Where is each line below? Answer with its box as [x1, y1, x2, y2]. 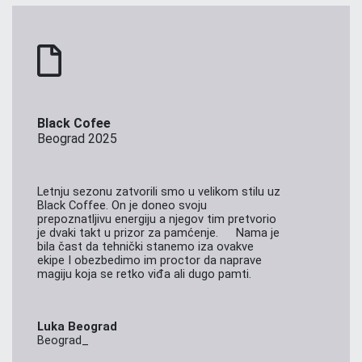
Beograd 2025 [37, 130, 117, 146]
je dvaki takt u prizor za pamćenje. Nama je [37, 225, 280, 240]
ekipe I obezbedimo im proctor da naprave [37, 252, 262, 267]
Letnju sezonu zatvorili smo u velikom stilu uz [37, 183, 280, 199]
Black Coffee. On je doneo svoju [37, 197, 207, 213]
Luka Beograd [37, 318, 117, 334]
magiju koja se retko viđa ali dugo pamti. [37, 266, 251, 281]
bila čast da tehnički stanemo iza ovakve [37, 238, 254, 254]
